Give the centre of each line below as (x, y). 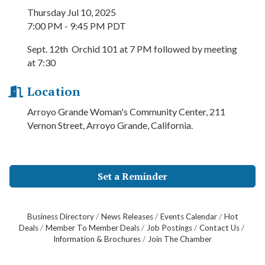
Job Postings (169, 228)
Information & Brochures (97, 239)
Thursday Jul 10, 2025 (72, 12)
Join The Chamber (180, 239)
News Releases (127, 217)
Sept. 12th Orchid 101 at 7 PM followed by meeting (132, 49)
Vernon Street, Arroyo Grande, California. (110, 125)
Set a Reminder (132, 177)
